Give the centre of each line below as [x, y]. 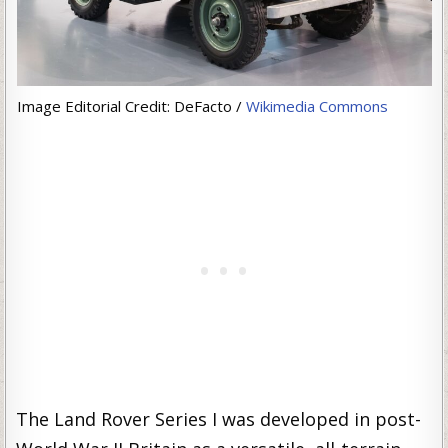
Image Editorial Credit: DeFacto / [131, 105]
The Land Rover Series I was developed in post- [219, 418]
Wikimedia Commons [316, 105]
